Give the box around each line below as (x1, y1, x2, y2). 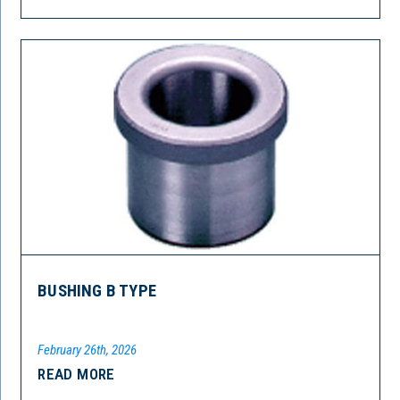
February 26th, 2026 (37, 342, 137, 359)
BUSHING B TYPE (37, 281, 156, 302)
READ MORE (37, 365, 115, 384)
